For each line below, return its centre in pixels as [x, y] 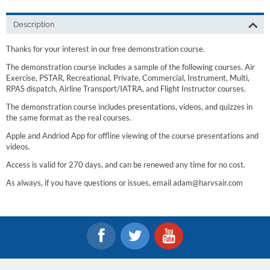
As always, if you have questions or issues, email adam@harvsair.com [124, 183]
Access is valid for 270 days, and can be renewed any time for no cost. [126, 165]
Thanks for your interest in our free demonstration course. [105, 49]
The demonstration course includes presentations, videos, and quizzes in [129, 107]
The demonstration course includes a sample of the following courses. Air [130, 67]
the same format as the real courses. [69, 118]
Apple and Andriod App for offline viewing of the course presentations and [132, 136]
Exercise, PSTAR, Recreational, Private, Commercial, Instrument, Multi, [128, 78]
